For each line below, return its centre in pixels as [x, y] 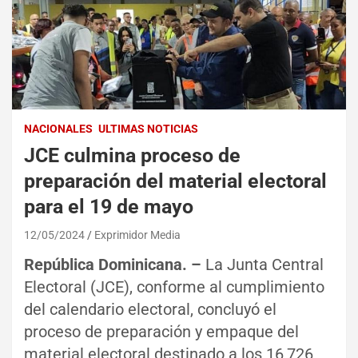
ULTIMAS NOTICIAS [148, 128]
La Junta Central [263, 264]
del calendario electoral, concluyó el [150, 309]
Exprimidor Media [137, 235]
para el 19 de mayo [111, 206]
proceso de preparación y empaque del [161, 331]
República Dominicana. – [113, 264]
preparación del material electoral [175, 181]
